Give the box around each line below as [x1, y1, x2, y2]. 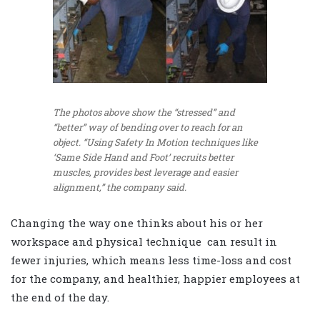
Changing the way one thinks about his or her [11, 216, 263, 231]
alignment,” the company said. [53, 180, 186, 194]
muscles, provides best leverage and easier [53, 165, 238, 179]
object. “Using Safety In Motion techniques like [53, 135, 258, 149]
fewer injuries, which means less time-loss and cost [11, 253, 291, 268]
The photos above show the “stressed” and [53, 105, 235, 119]
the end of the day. [11, 290, 109, 305]
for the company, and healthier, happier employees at [11, 271, 300, 286]
